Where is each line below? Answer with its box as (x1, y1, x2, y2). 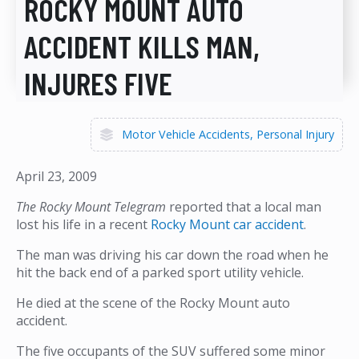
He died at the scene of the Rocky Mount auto (16, 293, 290, 312)
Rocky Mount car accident (151, 215, 304, 233)
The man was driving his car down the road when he (16, 245, 329, 264)
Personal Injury (256, 126, 334, 142)
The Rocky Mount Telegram (16, 197, 166, 216)
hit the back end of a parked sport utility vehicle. (16, 263, 304, 281)
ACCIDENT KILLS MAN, (24, 26, 260, 65)
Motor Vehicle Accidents (122, 126, 250, 142)
